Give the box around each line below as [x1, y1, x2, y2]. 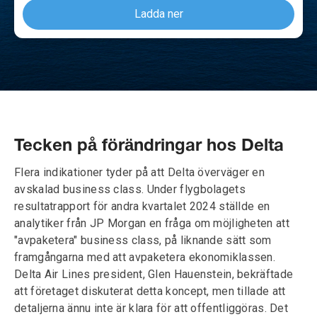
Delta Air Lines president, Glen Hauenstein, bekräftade [14, 267, 294, 281]
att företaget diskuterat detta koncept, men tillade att [14, 284, 286, 298]
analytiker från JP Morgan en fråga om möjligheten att [14, 217, 289, 230]
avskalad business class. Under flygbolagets [14, 183, 246, 196]
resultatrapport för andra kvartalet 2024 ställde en [14, 200, 270, 213]
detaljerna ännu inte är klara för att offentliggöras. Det [14, 301, 289, 315]
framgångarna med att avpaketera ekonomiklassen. [14, 250, 276, 264]
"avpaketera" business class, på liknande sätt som [14, 234, 272, 247]
